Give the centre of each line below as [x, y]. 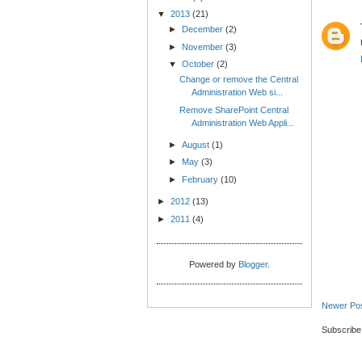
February [201, 179]
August [196, 144]
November [203, 46]
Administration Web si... [238, 93]
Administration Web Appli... [243, 122]
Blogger [253, 264]
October [199, 64]
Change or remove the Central [239, 80]
